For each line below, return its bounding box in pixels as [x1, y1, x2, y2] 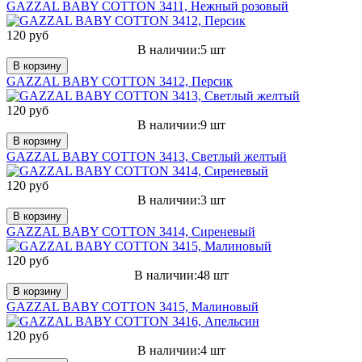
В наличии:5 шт [137, 42, 225, 57]
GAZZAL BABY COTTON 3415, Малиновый [6, 299, 259, 314]
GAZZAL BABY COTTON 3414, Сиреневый [6, 224, 255, 238]
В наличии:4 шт [137, 343, 225, 357]
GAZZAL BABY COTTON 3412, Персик [6, 74, 233, 88]
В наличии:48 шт [133, 267, 229, 282]
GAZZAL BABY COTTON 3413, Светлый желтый [6, 149, 287, 163]
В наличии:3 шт [137, 192, 225, 207]
